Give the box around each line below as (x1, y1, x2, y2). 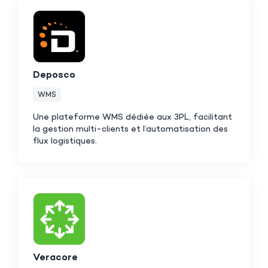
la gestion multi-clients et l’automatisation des (33, 124, 228, 135)
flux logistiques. (33, 136, 97, 147)
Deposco (33, 69, 75, 81)
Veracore (33, 252, 78, 264)
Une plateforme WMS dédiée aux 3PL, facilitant (33, 112, 232, 123)
